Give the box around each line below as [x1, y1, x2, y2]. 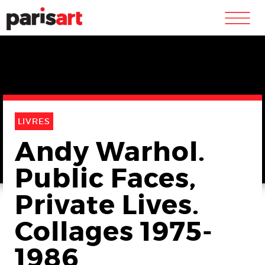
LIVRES [18, 116, 50, 127]
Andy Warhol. [15, 135, 205, 169]
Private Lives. [15, 188, 199, 222]
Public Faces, [15, 161, 196, 196]
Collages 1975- [15, 215, 213, 249]
